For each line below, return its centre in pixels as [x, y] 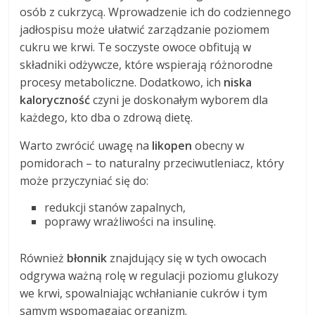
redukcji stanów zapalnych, [115, 208]
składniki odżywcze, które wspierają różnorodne [147, 65]
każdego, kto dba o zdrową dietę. [107, 118]
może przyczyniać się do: [84, 181]
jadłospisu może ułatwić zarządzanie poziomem [145, 30]
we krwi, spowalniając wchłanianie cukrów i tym [144, 294]
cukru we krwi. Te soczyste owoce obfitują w [136, 47]
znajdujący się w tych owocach [187, 258]
